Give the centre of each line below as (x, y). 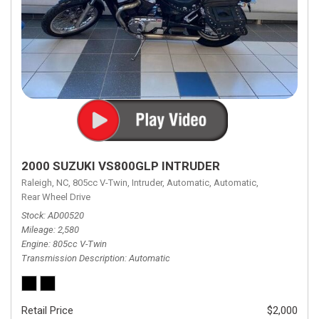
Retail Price (47, 310)
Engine (35, 244)
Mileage (37, 230)
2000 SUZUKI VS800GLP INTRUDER (121, 166)
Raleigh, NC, (46, 183)
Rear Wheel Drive (56, 197)
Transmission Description (73, 258)
